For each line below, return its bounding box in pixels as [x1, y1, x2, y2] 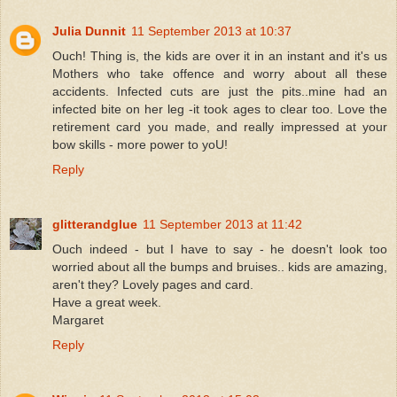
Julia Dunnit [52, 23, 126, 38]
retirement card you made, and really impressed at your [52, 119, 387, 134]
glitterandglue [52, 216, 137, 231]
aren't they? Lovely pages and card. [52, 276, 253, 292]
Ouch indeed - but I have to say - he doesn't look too [52, 241, 387, 256]
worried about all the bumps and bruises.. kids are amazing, [52, 259, 387, 274]
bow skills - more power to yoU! [52, 136, 228, 152]
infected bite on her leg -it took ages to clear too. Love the [52, 101, 387, 116]
